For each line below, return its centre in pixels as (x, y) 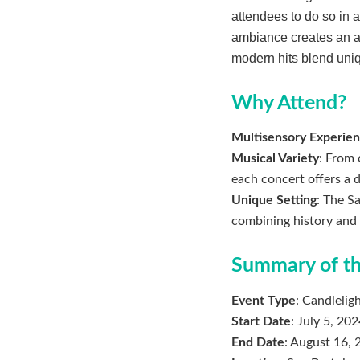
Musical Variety (275, 159)
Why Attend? (289, 103)
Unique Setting (274, 200)
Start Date (261, 321)
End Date (258, 342)
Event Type (264, 300)
